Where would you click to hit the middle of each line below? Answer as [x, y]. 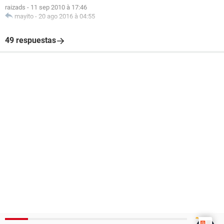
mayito [24, 16]
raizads [15, 7]
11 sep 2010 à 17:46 [59, 7]
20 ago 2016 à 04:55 [67, 16]
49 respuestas [30, 40]
